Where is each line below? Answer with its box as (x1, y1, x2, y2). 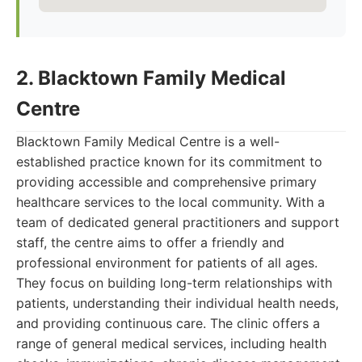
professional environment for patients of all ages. (16, 255, 318, 271)
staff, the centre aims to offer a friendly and (16, 234, 284, 250)
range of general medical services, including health (16, 335, 326, 351)
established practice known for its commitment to (16, 154, 322, 170)
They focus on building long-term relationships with (16, 275, 332, 291)
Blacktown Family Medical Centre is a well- (16, 133, 280, 149)
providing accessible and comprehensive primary (16, 174, 317, 190)
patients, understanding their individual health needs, (16, 295, 339, 311)
